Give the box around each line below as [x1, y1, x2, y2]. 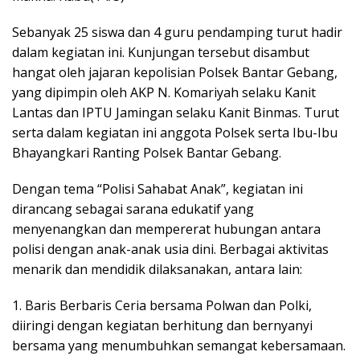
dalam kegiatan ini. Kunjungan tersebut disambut [12, 43, 309, 61]
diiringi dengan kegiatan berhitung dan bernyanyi [12, 316, 313, 334]
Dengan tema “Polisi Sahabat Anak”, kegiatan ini [12, 179, 303, 198]
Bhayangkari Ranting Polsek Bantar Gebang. [12, 143, 281, 162]
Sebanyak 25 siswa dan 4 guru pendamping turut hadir [12, 22, 342, 41]
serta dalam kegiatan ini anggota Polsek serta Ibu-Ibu [12, 123, 337, 141]
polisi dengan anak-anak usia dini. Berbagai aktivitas [12, 239, 329, 258]
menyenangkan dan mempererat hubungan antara [12, 219, 321, 238]
